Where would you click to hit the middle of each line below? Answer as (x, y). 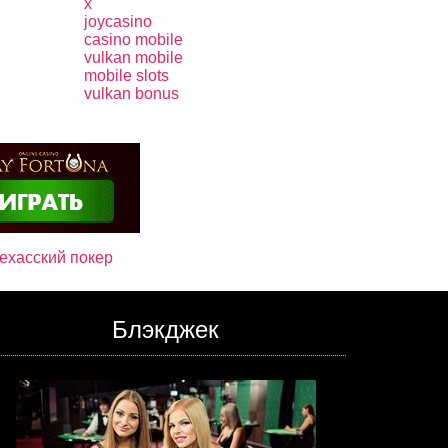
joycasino (117, 21)
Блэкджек (166, 329)
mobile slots (126, 75)
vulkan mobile (133, 57)
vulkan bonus (131, 93)
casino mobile (133, 39)
